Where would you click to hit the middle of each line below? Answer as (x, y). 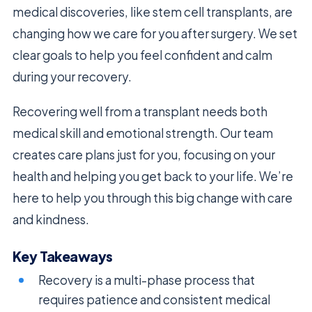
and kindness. (51, 219)
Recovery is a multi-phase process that (147, 280)
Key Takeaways (63, 257)
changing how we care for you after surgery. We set (155, 33)
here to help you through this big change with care (153, 197)
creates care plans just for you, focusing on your (144, 154)
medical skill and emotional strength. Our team (143, 133)
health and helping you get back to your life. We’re (153, 176)
